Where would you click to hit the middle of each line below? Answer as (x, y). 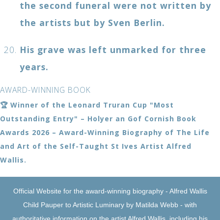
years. (34, 67)
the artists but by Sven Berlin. (92, 22)
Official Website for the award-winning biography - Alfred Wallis (110, 191)
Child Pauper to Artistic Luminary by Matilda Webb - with (110, 205)
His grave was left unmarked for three (113, 49)
